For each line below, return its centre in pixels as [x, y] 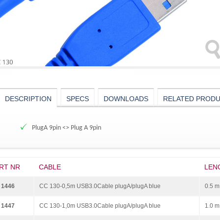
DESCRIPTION [28, 99]
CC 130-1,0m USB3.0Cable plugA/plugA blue [100, 206]
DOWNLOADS [126, 99]
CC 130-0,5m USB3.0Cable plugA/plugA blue [100, 186]
